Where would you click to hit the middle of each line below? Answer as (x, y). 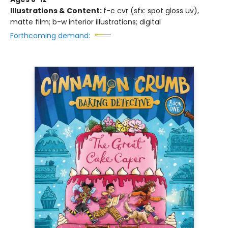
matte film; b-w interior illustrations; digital (85, 22)
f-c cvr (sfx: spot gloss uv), (151, 11)
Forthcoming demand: (50, 36)
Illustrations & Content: (57, 11)
